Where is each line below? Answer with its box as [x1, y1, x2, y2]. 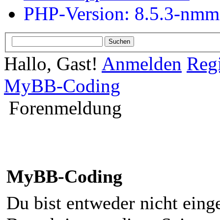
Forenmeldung [9, 97, 122, 118]
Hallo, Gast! [4, 53, 102, 74]
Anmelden [102, 53, 182, 74]
